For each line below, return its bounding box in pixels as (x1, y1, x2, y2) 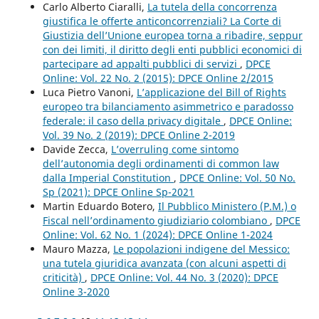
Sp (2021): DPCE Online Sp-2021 (42, 185, 194, 199)
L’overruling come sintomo (110, 142, 239, 157)
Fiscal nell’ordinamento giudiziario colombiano (42, 214, 270, 228)
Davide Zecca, (42, 142, 111, 157)
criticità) (42, 271, 85, 285)
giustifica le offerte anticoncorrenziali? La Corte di (42, 14, 281, 28)
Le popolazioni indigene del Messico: (113, 242, 290, 256)
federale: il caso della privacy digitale (42, 114, 224, 128)
